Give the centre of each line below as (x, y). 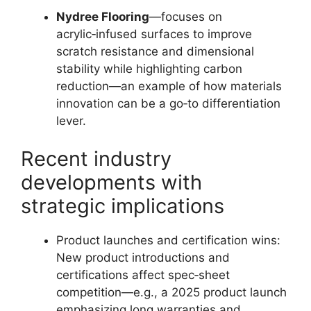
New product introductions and (143, 258)
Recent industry (96, 159)
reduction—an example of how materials (169, 86)
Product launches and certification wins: (168, 240)
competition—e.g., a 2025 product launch (171, 292)
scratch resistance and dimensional (155, 51)
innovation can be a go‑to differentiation (168, 103)
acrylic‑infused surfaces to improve (154, 34)
